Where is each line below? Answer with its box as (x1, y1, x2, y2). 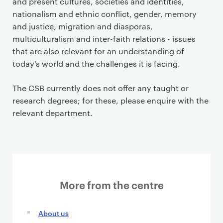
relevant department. (12, 108, 93, 118)
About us (38, 208, 69, 218)
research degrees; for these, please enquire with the (12, 95, 209, 106)
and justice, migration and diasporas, (12, 21, 153, 31)
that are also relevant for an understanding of (12, 46, 184, 56)
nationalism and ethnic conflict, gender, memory (12, 8, 197, 19)
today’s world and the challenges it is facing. (12, 58, 180, 69)
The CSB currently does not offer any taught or (12, 83, 189, 93)
